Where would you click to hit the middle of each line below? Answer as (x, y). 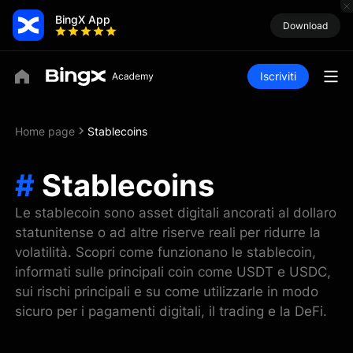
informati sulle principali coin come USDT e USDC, (173, 271)
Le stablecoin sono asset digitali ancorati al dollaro (176, 212)
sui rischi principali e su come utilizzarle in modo (167, 291)
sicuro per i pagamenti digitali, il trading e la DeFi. (171, 311)
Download (305, 25)
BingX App (83, 19)
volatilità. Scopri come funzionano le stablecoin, (166, 252)
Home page (45, 131)
